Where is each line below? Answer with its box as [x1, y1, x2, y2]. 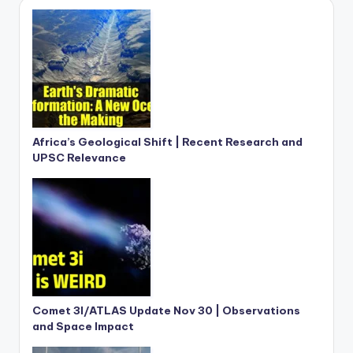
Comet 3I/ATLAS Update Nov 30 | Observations [32, 303, 300, 318]
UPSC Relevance [32, 150, 126, 165]
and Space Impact [32, 319, 134, 334]
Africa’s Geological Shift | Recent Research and [32, 135, 303, 150]
